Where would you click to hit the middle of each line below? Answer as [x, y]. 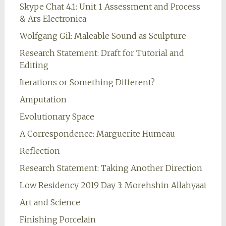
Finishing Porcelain [58, 220]
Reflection [40, 151]
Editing [34, 65]
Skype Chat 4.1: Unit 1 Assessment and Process [110, 7]
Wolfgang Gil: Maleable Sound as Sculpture [103, 36]
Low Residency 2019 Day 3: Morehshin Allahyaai [113, 185]
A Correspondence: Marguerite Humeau [97, 134]
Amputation [43, 100]
